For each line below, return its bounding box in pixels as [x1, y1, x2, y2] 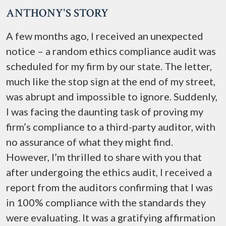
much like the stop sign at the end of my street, [6, 75, 215, 87]
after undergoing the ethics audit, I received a [6, 166, 212, 178]
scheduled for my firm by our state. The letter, [6, 60, 212, 72]
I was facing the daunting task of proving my [6, 105, 203, 118]
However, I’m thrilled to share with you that [6, 151, 202, 163]
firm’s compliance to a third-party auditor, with [6, 121, 215, 133]
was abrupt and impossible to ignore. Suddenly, [6, 90, 217, 102]
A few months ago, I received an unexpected [6, 30, 203, 42]
